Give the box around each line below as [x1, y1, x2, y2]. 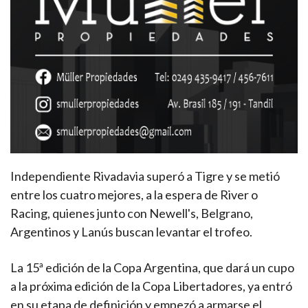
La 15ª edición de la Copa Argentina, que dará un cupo [10, 260, 294, 276]
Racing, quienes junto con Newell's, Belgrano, [10, 206, 253, 221]
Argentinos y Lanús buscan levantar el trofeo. [10, 224, 252, 240]
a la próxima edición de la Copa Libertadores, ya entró [10, 278, 292, 294]
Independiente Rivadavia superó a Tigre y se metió [10, 168, 280, 184]
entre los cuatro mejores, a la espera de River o [10, 187, 258, 203]
